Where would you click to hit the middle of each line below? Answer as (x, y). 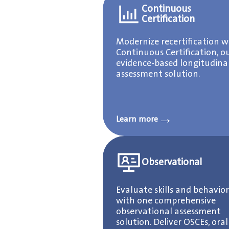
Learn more (137, 119)
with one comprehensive (166, 201)
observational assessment (168, 212)
